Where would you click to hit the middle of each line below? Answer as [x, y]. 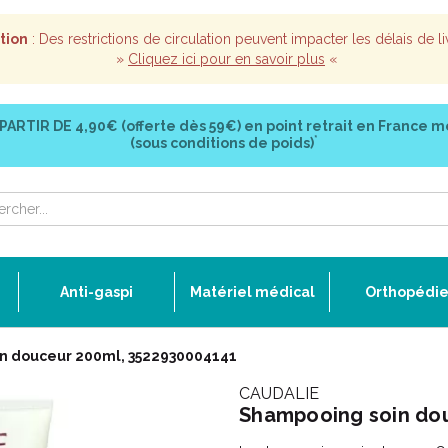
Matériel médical [252, 292]
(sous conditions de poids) [222, 143]
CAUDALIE [279, 393]
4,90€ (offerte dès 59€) [157, 126]
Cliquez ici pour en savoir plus [226, 59]
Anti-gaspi [96, 292]
